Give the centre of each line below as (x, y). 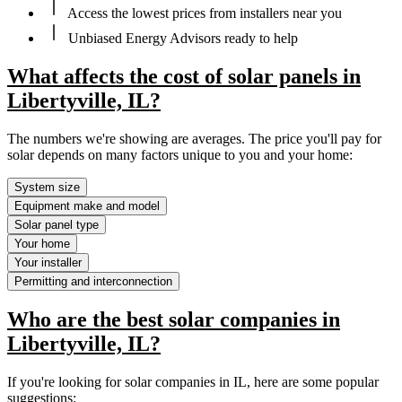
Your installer (48, 262)
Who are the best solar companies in (174, 320)
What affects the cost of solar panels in (184, 76)
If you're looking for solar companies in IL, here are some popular (193, 382)
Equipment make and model (87, 205)
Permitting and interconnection (93, 281)
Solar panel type (57, 224)
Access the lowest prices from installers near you (203, 13)
